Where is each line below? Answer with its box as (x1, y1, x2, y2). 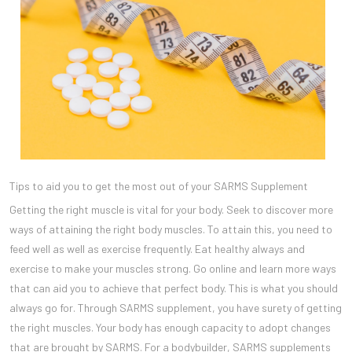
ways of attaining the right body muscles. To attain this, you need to (9, 222, 332, 236)
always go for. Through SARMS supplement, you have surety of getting (9, 300, 342, 314)
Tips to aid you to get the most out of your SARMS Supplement (9, 178, 308, 192)
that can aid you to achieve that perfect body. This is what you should (9, 280, 338, 295)
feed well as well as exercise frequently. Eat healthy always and (9, 241, 305, 255)
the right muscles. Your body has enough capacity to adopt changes (9, 320, 331, 334)
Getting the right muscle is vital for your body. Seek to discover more (9, 202, 333, 216)
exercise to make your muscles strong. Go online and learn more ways (9, 261, 336, 275)
